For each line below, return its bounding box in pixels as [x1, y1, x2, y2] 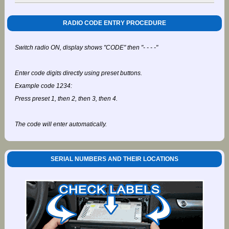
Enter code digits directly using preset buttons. [14, 69, 142, 77]
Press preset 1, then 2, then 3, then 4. [14, 95, 118, 102]
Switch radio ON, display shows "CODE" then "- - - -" [14, 43, 158, 51]
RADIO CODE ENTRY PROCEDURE [62, 19, 166, 27]
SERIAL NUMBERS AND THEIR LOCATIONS [50, 155, 178, 163]
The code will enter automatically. [14, 120, 107, 128]
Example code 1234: [14, 82, 72, 89]
